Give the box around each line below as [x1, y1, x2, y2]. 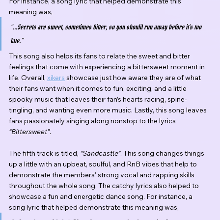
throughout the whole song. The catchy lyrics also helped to [9, 181, 200, 190]
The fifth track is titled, [9, 148, 80, 158]
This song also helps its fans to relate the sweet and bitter [9, 51, 192, 60]
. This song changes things [120, 148, 206, 158]
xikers [47, 73, 65, 82]
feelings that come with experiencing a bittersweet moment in [9, 62, 206, 71]
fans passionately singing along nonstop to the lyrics [9, 116, 177, 125]
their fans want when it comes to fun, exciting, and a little [9, 83, 188, 93]
